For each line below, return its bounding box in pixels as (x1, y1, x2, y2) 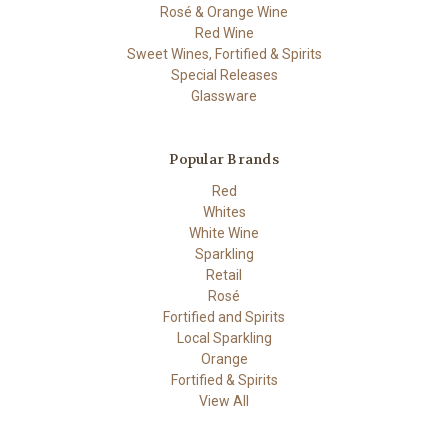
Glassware (191, 87, 257, 104)
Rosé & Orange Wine (160, 3, 288, 20)
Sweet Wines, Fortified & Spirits (126, 45, 322, 62)
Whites (202, 203, 246, 220)
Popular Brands (169, 149, 279, 168)
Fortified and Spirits (163, 308, 285, 325)
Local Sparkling (176, 329, 272, 346)
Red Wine (194, 24, 254, 41)
